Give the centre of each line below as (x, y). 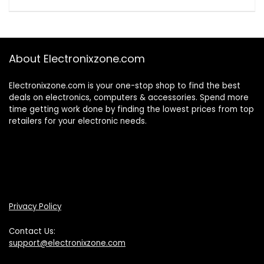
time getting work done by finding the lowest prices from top (131, 109)
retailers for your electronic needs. (78, 121)
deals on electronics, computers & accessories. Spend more (129, 97)
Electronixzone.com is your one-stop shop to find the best (125, 85)
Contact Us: (32, 231)
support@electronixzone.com (67, 243)
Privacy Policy (35, 206)
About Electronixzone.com (77, 58)
